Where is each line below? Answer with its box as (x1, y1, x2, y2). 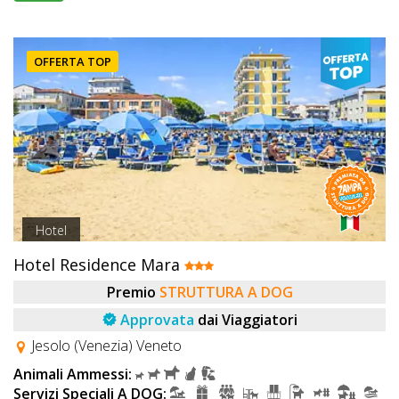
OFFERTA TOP (34, 53, 111, 70)
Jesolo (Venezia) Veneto (28, 336, 182, 356)
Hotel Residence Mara (13, 254, 184, 276)
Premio (106, 282, 156, 303)
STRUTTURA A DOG (159, 282, 293, 303)
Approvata (119, 310, 194, 330)
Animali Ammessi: (13, 364, 132, 385)
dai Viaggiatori (197, 310, 297, 330)
